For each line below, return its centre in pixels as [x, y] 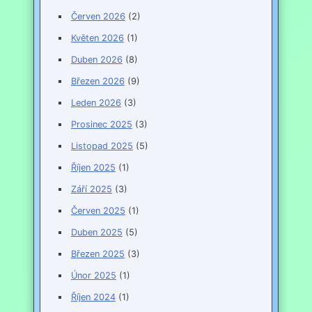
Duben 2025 [96, 233]
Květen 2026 [97, 38]
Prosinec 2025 [101, 125]
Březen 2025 [97, 254]
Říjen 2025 [93, 168]
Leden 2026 [96, 103]
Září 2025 [91, 189]
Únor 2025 [93, 276]
